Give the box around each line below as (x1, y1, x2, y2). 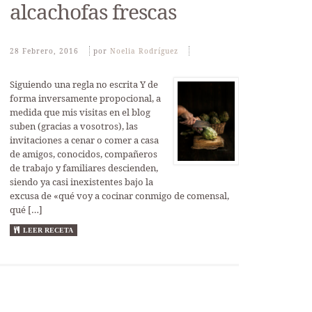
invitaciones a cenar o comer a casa (9, 134, 159, 146)
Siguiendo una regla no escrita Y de (9, 78, 158, 91)
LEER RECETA (22, 226, 73, 234)
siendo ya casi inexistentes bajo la (9, 175, 153, 188)
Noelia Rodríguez (109, 46, 178, 56)
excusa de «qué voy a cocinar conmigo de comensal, (9, 189, 229, 202)
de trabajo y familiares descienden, (9, 162, 158, 174)
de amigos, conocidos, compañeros (9, 148, 157, 160)
